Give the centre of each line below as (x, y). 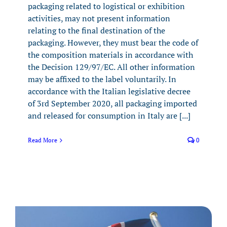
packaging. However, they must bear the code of (113, 42)
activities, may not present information (99, 18)
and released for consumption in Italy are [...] (109, 115)
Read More (43, 140)
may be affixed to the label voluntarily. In (102, 79)
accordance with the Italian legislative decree (109, 91)
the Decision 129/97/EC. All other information (111, 67)
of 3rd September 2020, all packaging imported (112, 103)
